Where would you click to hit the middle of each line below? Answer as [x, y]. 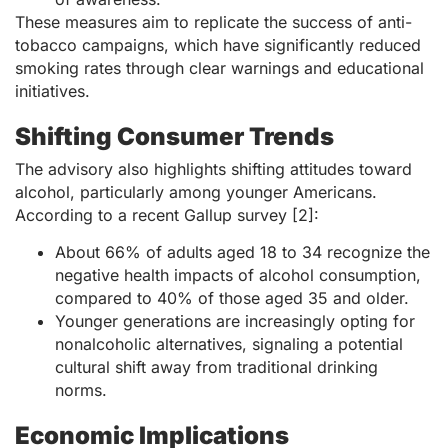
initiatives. [52, 90]
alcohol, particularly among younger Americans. [196, 191]
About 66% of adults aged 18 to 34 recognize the [242, 252]
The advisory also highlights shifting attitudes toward [213, 168]
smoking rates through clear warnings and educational [219, 67]
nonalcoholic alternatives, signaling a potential [229, 344]
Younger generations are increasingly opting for [235, 321]
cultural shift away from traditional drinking [216, 367]
